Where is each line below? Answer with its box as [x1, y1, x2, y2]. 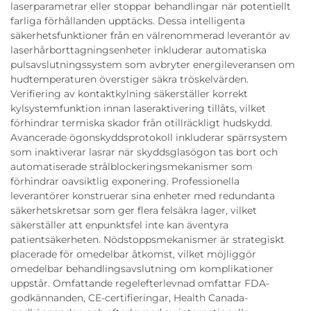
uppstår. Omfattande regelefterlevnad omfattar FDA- [10, 276, 269, 289]
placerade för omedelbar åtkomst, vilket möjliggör [10, 247, 256, 260]
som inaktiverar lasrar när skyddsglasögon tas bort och [10, 145, 278, 158]
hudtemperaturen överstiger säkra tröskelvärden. [10, 72, 249, 85]
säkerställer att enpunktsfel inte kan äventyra [10, 218, 228, 231]
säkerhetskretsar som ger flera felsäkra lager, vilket [10, 203, 257, 217]
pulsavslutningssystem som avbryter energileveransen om [10, 58, 295, 71]
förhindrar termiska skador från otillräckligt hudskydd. [10, 116, 272, 129]
